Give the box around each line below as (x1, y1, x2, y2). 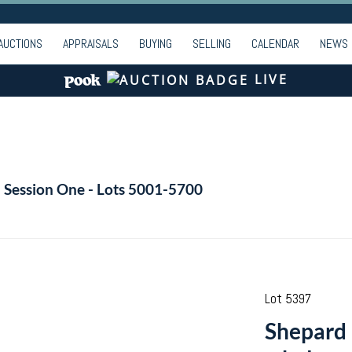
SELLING (192, 35, 231, 52)
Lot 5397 (264, 290, 311, 307)
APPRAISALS (63, 35, 119, 52)
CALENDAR (251, 35, 299, 52)
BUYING (139, 35, 172, 52)
